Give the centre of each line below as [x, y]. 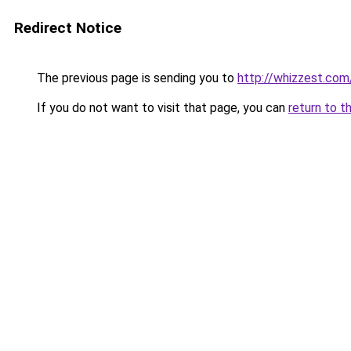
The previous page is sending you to [136, 78]
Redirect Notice [68, 28]
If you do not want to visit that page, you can [161, 108]
